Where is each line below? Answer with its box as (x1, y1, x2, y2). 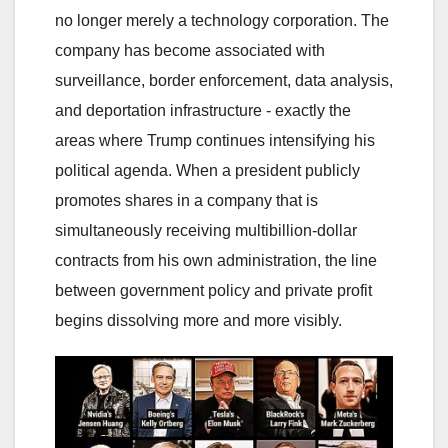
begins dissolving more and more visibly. (55, 311, 342, 329)
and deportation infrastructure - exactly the (55, 101, 351, 119)
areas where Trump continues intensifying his (55, 131, 375, 149)
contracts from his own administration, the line (55, 251, 377, 269)
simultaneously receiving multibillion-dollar (55, 221, 357, 239)
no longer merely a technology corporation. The (55, 11, 389, 29)
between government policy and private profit (55, 281, 372, 299)
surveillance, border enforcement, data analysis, (55, 71, 393, 89)
